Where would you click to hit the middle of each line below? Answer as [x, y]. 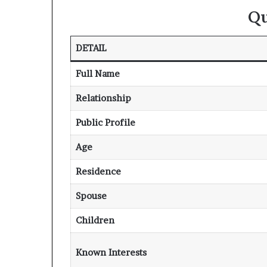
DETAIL [91, 48]
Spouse [91, 196]
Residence [98, 172]
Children [95, 221]
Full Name [97, 74]
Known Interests [111, 253]
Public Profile [105, 123]
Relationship [103, 98]
